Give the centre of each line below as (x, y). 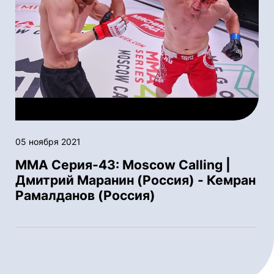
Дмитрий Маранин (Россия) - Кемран (135, 180)
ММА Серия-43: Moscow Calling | (123, 165)
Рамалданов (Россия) (85, 195)
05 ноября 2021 (48, 141)
